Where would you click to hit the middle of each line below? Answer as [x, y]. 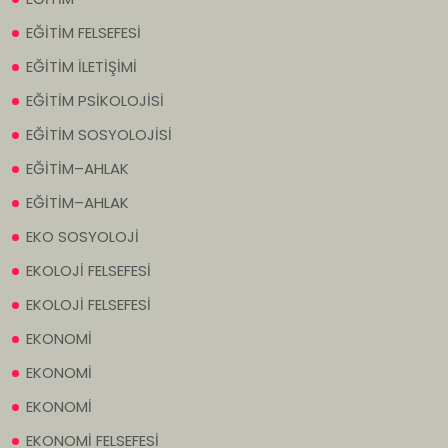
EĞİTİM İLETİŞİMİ [81, 67]
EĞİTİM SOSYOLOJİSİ [99, 135]
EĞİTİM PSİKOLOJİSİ [95, 101]
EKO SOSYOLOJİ [82, 237]
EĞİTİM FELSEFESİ [83, 33]
